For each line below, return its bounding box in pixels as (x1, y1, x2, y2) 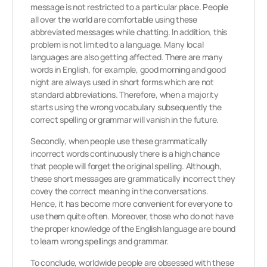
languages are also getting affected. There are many (30, 51, 223, 63)
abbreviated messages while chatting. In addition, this (30, 26, 228, 38)
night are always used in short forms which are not (30, 76, 214, 88)
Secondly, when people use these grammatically (30, 135, 208, 147)
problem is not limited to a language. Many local (30, 39, 204, 50)
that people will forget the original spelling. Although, (30, 160, 222, 172)
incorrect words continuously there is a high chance (30, 148, 220, 159)
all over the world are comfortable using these (30, 14, 197, 25)
